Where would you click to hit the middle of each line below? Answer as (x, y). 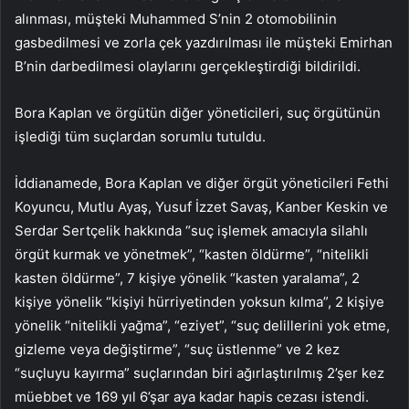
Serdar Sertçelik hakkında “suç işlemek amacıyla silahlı (191, 231)
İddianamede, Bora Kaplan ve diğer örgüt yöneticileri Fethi (202, 184)
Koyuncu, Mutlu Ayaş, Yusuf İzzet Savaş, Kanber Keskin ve (201, 207)
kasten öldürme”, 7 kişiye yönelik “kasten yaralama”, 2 (187, 278)
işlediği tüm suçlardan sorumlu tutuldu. (140, 137)
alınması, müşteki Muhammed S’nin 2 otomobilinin (176, 19)
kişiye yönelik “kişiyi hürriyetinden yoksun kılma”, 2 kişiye (199, 302)
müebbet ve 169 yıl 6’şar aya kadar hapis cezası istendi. (192, 397)
